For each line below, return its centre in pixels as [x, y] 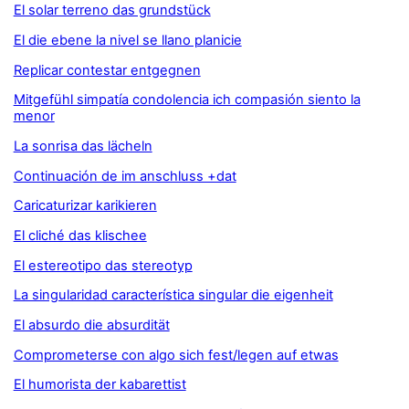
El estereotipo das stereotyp [103, 265]
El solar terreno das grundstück [112, 10]
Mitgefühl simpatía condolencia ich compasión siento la [187, 100]
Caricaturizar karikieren [85, 206]
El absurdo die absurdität [91, 325]
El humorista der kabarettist [100, 385]
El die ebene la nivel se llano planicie [127, 41]
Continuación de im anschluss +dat [125, 176]
